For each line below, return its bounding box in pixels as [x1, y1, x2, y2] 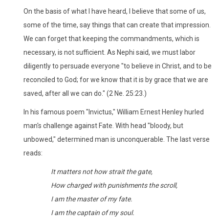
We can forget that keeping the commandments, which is [23, 34, 199, 43]
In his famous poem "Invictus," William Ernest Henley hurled [23, 108, 204, 116]
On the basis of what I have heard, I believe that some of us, [23, 7, 206, 15]
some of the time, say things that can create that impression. [23, 21, 211, 29]
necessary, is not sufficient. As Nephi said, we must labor [23, 48, 196, 56]
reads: [23, 149, 43, 157]
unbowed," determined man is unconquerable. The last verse [23, 135, 210, 143]
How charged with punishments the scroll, [51, 181, 177, 189]
